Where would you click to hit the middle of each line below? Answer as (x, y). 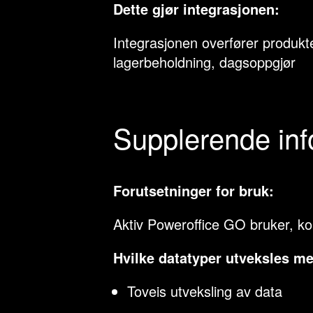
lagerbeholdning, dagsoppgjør (204, 62)
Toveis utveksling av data (205, 291)
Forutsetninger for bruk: (194, 190)
